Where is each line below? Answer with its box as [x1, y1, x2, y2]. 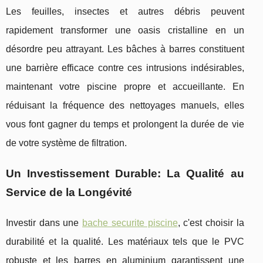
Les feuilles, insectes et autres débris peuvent [6, 6, 244, 16]
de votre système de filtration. [6, 137, 127, 148]
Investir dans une [6, 217, 83, 228]
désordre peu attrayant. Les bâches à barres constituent [6, 43, 244, 54]
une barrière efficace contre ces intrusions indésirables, [6, 62, 244, 73]
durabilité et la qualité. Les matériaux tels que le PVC [6, 236, 244, 247]
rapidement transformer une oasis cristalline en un [6, 25, 244, 35]
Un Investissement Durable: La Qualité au [6, 167, 244, 180]
